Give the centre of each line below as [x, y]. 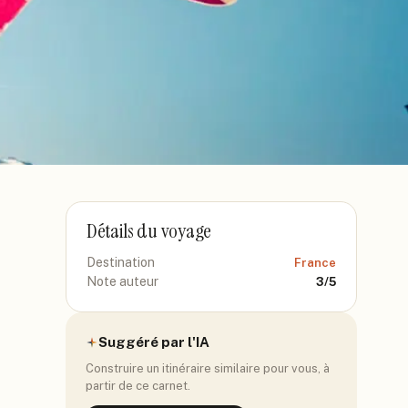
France [315, 263]
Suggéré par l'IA [154, 342]
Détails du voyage [149, 231]
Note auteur [122, 281]
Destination [121, 262]
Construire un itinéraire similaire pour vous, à [208, 368]
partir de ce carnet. [138, 386]
